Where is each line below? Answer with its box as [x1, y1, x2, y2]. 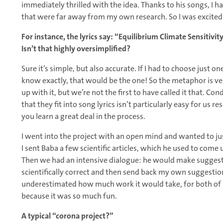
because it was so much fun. [21, 191, 117, 202]
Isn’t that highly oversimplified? [21, 43, 130, 54]
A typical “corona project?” [21, 211, 113, 222]
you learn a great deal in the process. [21, 111, 145, 122]
